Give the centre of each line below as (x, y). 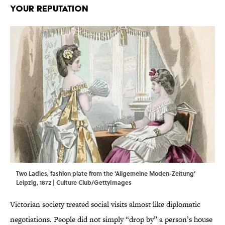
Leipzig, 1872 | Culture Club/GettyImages (74, 183)
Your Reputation (49, 9)
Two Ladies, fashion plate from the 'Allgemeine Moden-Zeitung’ (106, 174)
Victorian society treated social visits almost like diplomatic (105, 204)
